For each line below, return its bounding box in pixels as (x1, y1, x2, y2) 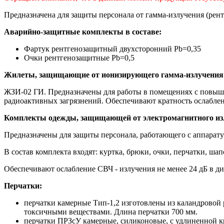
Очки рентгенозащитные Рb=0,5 (24, 53, 134, 62)
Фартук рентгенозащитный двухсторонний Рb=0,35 (24, 44, 201, 53)
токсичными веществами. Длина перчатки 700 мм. (24, 207, 197, 216)
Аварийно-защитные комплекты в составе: (4, 27, 161, 36)
